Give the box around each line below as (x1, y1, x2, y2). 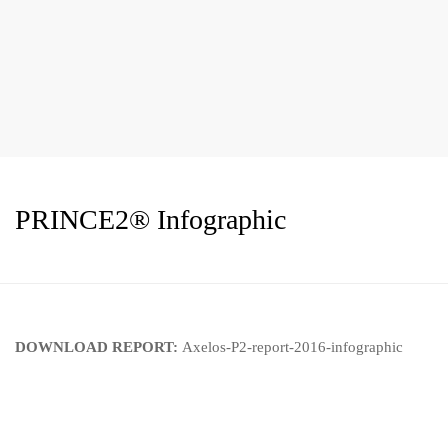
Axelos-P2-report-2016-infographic (182, 339, 403, 355)
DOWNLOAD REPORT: (15, 339, 182, 355)
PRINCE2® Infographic (15, 204, 286, 235)
